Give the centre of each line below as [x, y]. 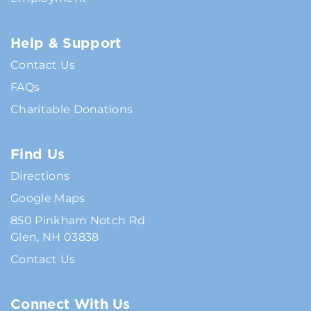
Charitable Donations [72, 110]
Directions [40, 176]
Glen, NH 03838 [55, 237]
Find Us [38, 154]
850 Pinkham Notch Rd [78, 221]
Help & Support [66, 43]
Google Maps [48, 199]
